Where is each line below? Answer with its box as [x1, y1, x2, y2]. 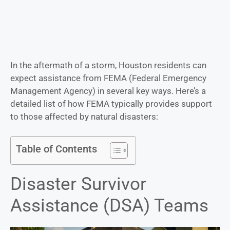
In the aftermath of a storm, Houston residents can [10, 60, 206, 70]
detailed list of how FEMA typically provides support [10, 98, 212, 109]
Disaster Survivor [10, 174, 146, 195]
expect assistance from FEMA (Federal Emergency [10, 72, 206, 83]
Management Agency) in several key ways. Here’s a [10, 85, 206, 96]
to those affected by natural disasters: [10, 111, 158, 122]
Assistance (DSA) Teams [10, 195, 208, 217]
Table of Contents [16, 143, 97, 156]
